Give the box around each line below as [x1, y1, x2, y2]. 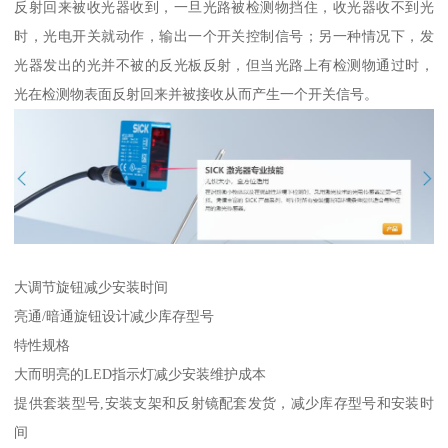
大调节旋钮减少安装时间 [14, 278, 169, 295]
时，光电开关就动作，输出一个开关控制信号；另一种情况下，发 [14, 28, 434, 45]
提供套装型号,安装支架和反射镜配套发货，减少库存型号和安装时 [14, 394, 434, 411]
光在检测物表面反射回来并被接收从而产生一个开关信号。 [14, 86, 379, 103]
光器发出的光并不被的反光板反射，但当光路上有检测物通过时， [14, 57, 434, 74]
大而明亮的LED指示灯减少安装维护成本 [14, 365, 267, 382]
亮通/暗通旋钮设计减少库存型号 [14, 307, 215, 324]
